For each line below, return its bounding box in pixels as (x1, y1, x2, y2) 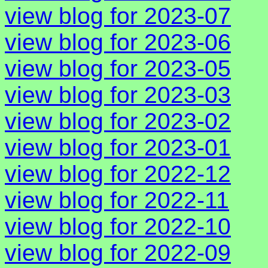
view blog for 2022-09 (5, 240, 231, 266)
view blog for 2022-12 (5, 161, 231, 187)
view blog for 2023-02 (5, 108, 231, 135)
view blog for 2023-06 (5, 29, 231, 56)
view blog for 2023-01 (5, 135, 231, 161)
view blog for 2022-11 (5, 187, 229, 214)
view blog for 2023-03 (5, 82, 231, 108)
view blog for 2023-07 (5, 3, 231, 29)
